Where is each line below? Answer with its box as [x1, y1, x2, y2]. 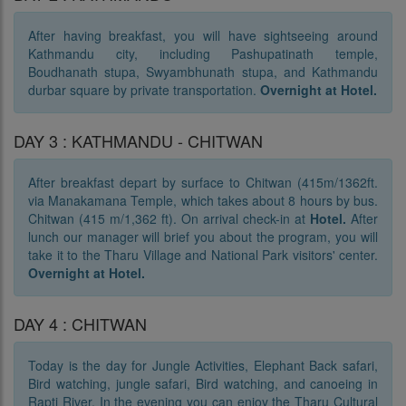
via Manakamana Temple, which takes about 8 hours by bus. [28, 191, 378, 209]
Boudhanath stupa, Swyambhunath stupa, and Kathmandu [28, 63, 378, 81]
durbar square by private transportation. [28, 81, 260, 99]
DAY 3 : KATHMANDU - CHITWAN [14, 129, 263, 152]
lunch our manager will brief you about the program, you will [28, 227, 378, 246]
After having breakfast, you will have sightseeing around [28, 26, 378, 44]
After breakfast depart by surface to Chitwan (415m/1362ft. [28, 173, 378, 191]
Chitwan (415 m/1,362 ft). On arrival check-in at [28, 209, 310, 227]
